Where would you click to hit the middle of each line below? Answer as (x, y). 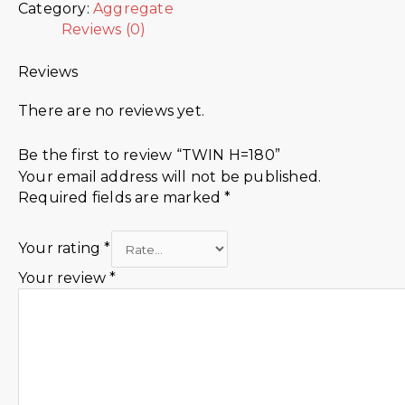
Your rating (61, 249)
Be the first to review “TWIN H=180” (149, 155)
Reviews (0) (104, 30)
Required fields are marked (122, 197)
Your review (64, 278)
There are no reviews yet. (111, 111)
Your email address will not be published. (170, 176)
